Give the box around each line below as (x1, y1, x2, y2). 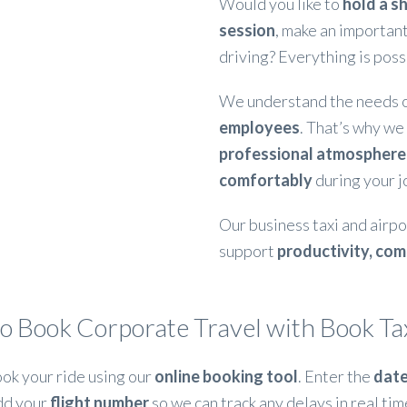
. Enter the (298, 366, 373, 386)
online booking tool (154, 366, 298, 386)
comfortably (218, 170, 313, 190)
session (218, 20, 275, 40)
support (218, 241, 277, 261)
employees (218, 117, 300, 137)
